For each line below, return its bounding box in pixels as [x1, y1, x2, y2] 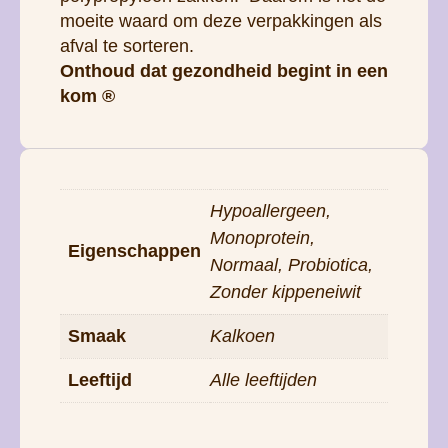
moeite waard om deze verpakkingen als [60, 10, 382, 31]
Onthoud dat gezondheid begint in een [60, 60, 388, 81]
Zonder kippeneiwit [210, 281, 361, 302]
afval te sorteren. [60, 35, 194, 56]
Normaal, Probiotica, [210, 254, 373, 275]
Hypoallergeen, [210, 200, 331, 221]
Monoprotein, [210, 227, 315, 248]
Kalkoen [210, 325, 275, 346]
